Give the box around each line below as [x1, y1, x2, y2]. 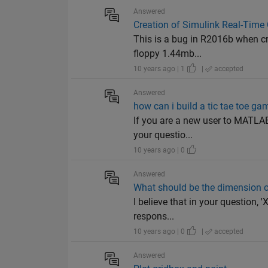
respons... [133, 211, 175, 223]
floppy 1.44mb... [133, 48, 202, 60]
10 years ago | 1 [133, 65, 187, 74]
